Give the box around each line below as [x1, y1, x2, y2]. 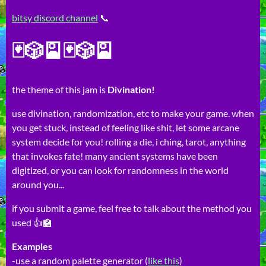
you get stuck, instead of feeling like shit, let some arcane [12, 121, 239, 133]
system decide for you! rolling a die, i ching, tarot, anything [12, 135, 246, 147]
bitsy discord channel [12, 12, 98, 23]
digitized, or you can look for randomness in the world [12, 164, 229, 176]
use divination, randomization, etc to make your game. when [12, 107, 254, 119]
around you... [12, 178, 64, 190]
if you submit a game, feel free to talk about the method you [12, 202, 252, 214]
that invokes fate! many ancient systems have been [12, 150, 218, 161]
